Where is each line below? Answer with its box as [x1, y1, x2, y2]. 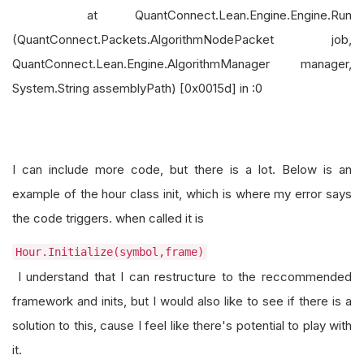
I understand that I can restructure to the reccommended [12, 269, 352, 284]
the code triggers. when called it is [12, 210, 207, 226]
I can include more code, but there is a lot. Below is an [12, 162, 352, 177]
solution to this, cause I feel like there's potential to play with [12, 318, 352, 333]
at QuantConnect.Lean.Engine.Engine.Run [12, 7, 352, 23]
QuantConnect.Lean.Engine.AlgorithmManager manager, [12, 56, 352, 71]
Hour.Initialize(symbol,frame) [15, 245, 204, 258]
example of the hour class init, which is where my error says [12, 186, 352, 201]
